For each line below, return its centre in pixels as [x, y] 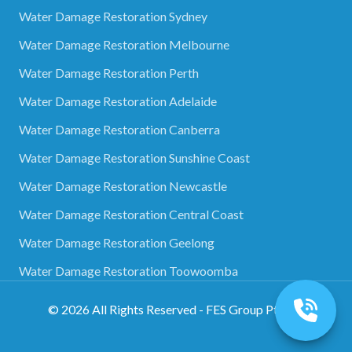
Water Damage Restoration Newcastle [123, 185]
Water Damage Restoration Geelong [117, 242]
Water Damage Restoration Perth [109, 72]
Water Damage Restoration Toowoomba [128, 270]
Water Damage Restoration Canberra [119, 129]
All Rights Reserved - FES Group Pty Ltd [197, 309]
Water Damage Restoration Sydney [113, 16]
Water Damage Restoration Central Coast [131, 214]
